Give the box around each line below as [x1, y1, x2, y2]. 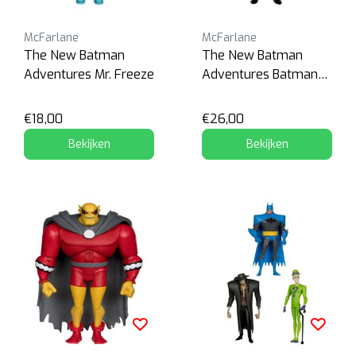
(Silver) [202, 84, 243, 102]
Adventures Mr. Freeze [24, 65, 154, 83]
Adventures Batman [202, 65, 318, 83]
